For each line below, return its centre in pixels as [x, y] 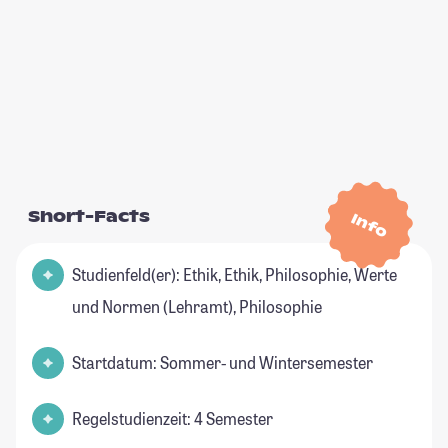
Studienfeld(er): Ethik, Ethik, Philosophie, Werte [234, 275]
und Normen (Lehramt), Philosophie [197, 307]
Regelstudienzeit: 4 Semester [172, 419]
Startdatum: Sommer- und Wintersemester [222, 363]
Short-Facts [89, 217]
